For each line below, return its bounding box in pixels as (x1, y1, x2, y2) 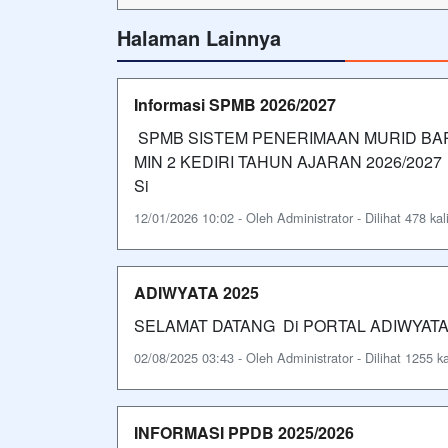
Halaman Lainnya (117, 23, 281, 52)
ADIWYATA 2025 (134, 281, 259, 304)
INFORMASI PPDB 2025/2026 (134, 421, 354, 444)
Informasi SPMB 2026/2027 (134, 93, 336, 116)
